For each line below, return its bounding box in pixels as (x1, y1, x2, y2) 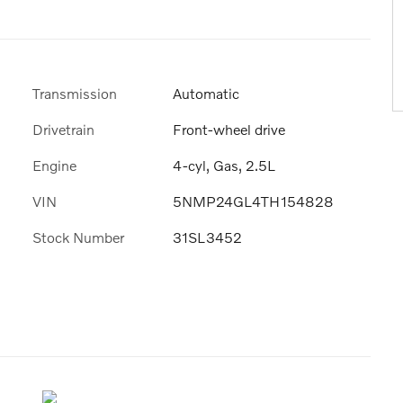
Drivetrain (32, 120, 94, 138)
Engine (32, 156, 76, 174)
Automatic (173, 84, 239, 102)
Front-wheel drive (173, 120, 285, 138)
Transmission (32, 84, 117, 102)
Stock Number (32, 228, 124, 246)
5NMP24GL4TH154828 (173, 193, 334, 210)
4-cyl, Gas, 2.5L (173, 156, 275, 174)
